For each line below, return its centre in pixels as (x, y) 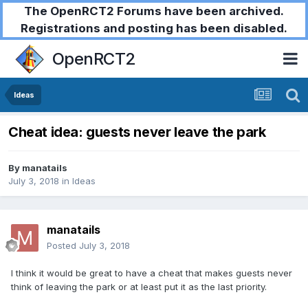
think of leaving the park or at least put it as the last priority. (139, 287)
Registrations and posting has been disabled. (154, 28)
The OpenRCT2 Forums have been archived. (154, 11)
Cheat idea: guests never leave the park (137, 132)
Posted (63, 246)
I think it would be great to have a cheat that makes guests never (152, 273)
